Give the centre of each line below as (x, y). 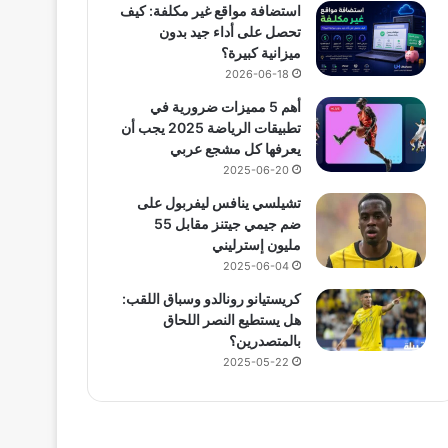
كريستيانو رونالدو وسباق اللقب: (211, 298)
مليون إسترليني (256, 244)
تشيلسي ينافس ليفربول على (218, 202)
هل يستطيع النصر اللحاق (231, 319)
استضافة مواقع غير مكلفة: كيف (210, 10)
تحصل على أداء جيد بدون (229, 31)
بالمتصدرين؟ (264, 340)
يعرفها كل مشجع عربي (235, 148)
